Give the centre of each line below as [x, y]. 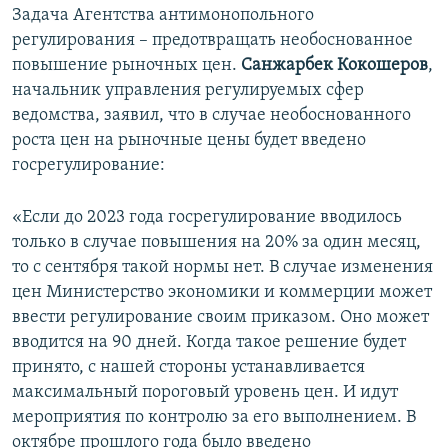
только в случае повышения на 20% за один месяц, [216, 242]
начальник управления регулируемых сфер [188, 90]
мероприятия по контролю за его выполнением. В [214, 417]
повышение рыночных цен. [126, 65]
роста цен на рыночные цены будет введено [189, 140]
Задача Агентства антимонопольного [163, 15]
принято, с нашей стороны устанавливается [188, 367]
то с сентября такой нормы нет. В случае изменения [222, 267]
